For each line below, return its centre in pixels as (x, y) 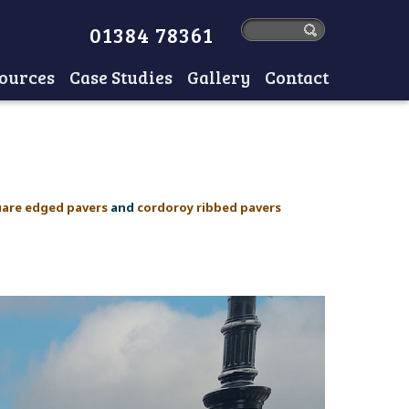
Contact (297, 77)
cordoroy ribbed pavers (209, 208)
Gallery (219, 77)
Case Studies (121, 77)
